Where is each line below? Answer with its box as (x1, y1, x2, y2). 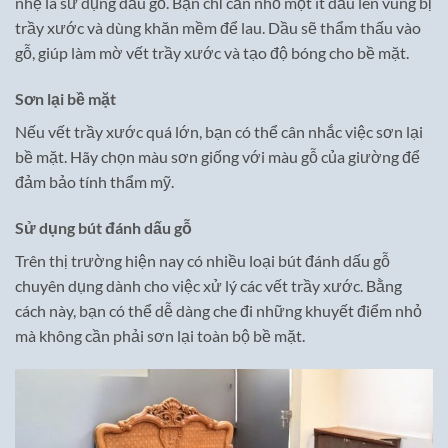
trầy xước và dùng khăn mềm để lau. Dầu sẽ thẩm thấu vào (15, 18, 421, 38)
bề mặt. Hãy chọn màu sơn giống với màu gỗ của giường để (15, 147, 420, 167)
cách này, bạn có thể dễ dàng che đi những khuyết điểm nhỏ (15, 300, 422, 320)
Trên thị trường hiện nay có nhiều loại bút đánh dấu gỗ (15, 250, 390, 270)
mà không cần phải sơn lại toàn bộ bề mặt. (15, 325, 305, 345)
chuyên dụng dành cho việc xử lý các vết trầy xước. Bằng (15, 275, 402, 295)
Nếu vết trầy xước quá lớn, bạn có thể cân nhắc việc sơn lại (15, 122, 423, 142)
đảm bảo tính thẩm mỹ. (15, 172, 174, 192)
